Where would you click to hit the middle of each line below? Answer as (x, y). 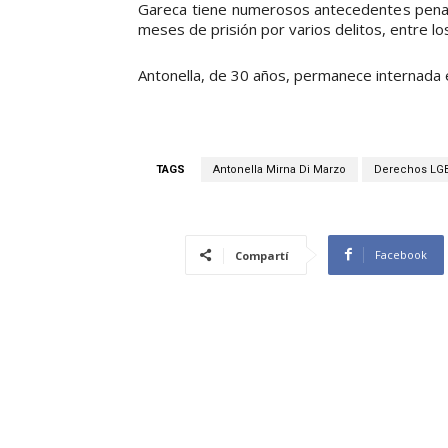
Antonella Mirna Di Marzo (279, 169)
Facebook (401, 254)
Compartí (262, 255)
